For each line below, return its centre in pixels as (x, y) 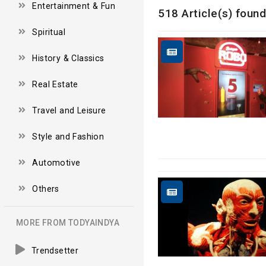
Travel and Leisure (69, 110)
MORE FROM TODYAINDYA (68, 222)
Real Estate (55, 84)
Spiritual (49, 32)
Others (46, 189)
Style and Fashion (68, 136)
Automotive (56, 162)
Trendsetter (55, 250)
